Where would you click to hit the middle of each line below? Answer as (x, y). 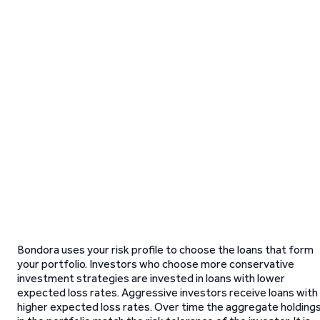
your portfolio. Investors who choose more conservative (156, 264)
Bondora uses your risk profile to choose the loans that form (165, 250)
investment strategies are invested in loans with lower (151, 278)
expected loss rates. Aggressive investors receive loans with (167, 292)
